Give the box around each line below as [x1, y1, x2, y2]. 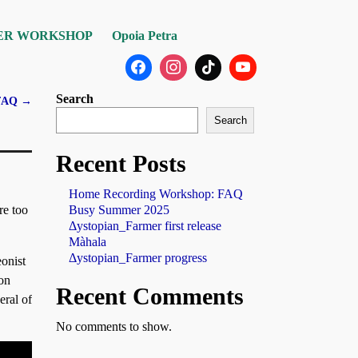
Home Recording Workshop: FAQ [69, 187, 243, 201]
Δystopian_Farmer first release [69, 219, 221, 233]
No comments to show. [56, 320, 172, 334]
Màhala [69, 235, 106, 249]
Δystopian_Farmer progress [69, 251, 207, 265]
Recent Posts [56, 150, 186, 177]
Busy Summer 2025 [69, 203, 169, 217]
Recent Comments [56, 283, 244, 310]
